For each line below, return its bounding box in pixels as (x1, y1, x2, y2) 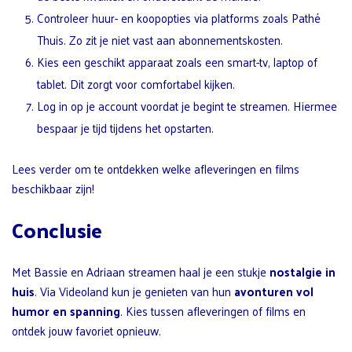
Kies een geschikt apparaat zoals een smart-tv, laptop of (37, 50, 317, 72)
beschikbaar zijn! (12, 177, 94, 199)
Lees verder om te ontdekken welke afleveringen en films (12, 157, 299, 179)
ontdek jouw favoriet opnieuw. (12, 319, 161, 341)
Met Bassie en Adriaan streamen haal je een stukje (12, 260, 269, 282)
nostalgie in (269, 260, 335, 282)
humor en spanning (12, 299, 120, 321)
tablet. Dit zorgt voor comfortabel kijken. (37, 72, 235, 94)
